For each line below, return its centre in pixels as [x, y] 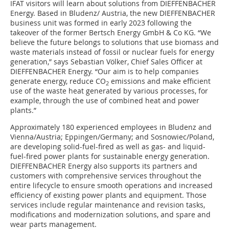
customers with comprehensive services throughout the [106, 176]
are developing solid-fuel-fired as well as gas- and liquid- [108, 147]
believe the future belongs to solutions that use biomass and [114, 42]
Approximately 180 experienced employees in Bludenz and [111, 127]
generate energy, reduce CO [58, 81]
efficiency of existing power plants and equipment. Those [108, 195]
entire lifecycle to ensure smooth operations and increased [111, 186]
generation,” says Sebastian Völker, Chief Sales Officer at [106, 62]
